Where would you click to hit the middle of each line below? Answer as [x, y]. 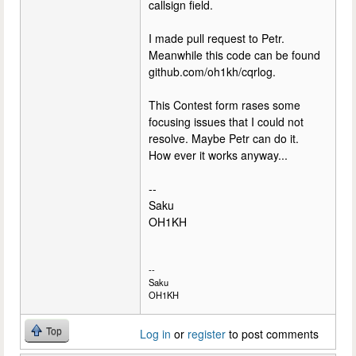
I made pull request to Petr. [217, 38]
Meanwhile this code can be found [234, 54]
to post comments [272, 334]
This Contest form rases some [224, 104]
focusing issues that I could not [226, 121]
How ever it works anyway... [218, 155]
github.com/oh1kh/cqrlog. [212, 71]
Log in [155, 334]
